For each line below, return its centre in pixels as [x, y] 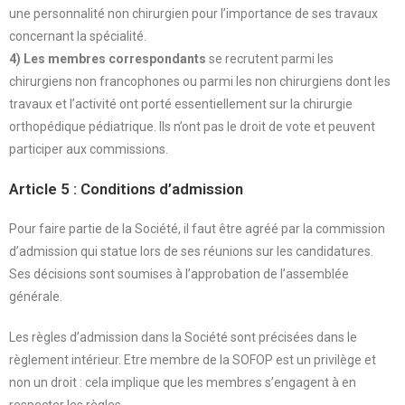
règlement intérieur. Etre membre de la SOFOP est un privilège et [193, 359]
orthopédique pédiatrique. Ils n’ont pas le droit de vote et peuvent [192, 126]
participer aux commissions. [89, 149]
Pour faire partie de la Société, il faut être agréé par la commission [197, 228]
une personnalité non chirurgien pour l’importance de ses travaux [193, 13]
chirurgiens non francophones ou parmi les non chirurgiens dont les [200, 81]
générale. [36, 296]
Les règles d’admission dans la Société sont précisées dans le [183, 337]
